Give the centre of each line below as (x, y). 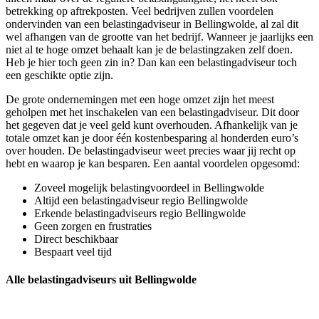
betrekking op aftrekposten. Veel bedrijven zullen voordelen (140, 11)
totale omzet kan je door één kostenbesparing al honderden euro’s (152, 138)
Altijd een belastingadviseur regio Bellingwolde (141, 201)
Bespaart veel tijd (73, 252)
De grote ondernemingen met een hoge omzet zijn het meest (140, 100)
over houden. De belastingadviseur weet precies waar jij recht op (151, 151)
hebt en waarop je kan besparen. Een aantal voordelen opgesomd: (153, 164)
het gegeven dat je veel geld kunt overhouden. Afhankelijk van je (152, 125)
